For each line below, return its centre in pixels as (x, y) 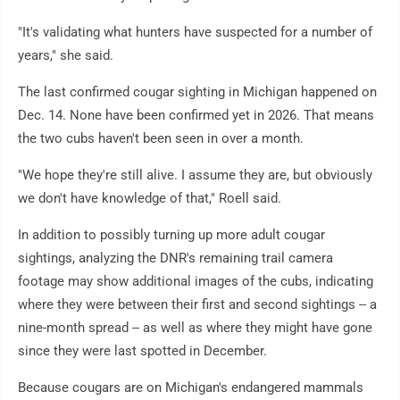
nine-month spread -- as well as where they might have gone (195, 328)
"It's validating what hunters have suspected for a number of (195, 32)
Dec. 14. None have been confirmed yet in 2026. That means (196, 115)
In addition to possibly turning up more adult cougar (171, 235)
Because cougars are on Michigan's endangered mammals (191, 387)
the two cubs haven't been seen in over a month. (161, 138)
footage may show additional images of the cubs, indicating (196, 281)
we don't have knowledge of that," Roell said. (150, 198)
